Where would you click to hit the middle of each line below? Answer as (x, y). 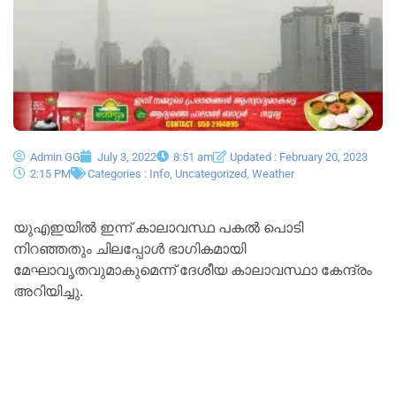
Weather (273, 173)
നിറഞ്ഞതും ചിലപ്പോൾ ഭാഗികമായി (129, 248)
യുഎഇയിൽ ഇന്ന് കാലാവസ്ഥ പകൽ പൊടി (158, 227)
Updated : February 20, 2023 (299, 156)
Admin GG (55, 156)
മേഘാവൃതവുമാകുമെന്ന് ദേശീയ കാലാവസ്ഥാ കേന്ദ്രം (193, 270)
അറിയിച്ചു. (48, 291)
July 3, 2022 (127, 156)
